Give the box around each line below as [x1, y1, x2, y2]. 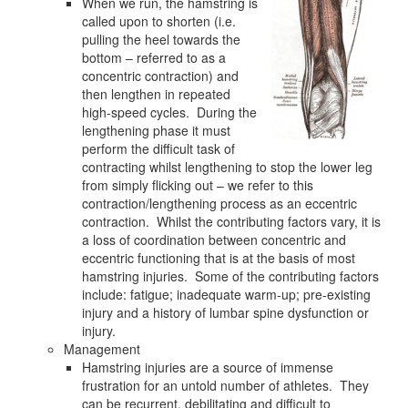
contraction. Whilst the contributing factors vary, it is [82, 212, 381, 231]
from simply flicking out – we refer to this [82, 176, 313, 195]
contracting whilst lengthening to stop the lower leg [82, 158, 372, 177]
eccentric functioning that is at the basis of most [82, 249, 355, 268]
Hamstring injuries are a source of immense [82, 358, 333, 377]
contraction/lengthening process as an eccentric [82, 194, 357, 213]
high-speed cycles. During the [82, 103, 257, 122]
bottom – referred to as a [82, 48, 226, 67]
